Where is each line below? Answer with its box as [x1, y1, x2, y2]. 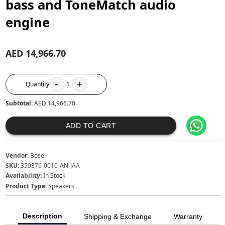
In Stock [43, 171, 66, 180]
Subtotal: [6, 98, 35, 107]
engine [6, 13, 50, 31]
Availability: [6, 171, 42, 180]
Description [23, 211, 63, 220]
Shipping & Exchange [84, 212, 152, 220]
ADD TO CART [65, 121, 117, 130]
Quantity [25, 79, 49, 88]
